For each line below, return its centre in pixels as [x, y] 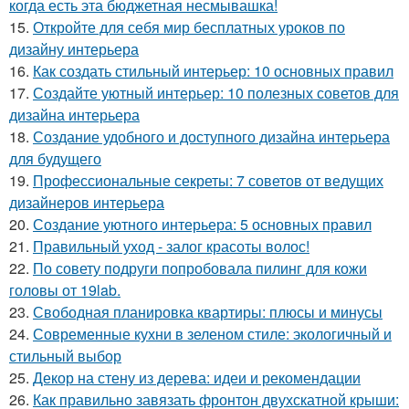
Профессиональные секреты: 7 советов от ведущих [208, 180]
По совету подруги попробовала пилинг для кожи [200, 267]
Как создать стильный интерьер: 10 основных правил [213, 70]
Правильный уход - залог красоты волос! [171, 246]
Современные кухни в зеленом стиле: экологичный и [212, 333]
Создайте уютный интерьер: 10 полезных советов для [216, 92]
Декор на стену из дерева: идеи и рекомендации [197, 377]
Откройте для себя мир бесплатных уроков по [189, 26]
